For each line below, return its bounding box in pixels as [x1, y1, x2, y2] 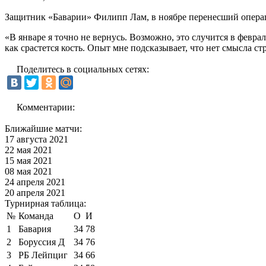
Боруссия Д [18, 236, 65, 247]
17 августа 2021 [5, 134, 68, 144]
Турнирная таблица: [5, 198, 86, 208]
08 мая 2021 [5, 166, 52, 176]
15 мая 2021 [5, 155, 52, 166]
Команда [18, 210, 53, 221]
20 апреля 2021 [5, 187, 65, 198]
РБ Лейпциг [18, 249, 68, 260]
